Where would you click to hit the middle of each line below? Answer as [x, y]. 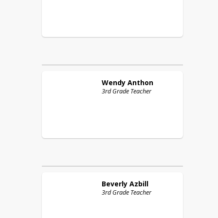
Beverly [115, 184]
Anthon [140, 82]
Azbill [139, 184]
